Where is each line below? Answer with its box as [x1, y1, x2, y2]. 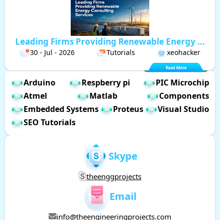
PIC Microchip [156, 77, 209, 88]
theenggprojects [86, 171, 141, 181]
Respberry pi [81, 77, 130, 88]
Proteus [113, 104, 143, 115]
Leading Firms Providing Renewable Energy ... [15, 35, 205, 47]
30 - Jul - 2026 [30, 47, 75, 57]
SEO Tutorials [24, 117, 76, 128]
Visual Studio [158, 104, 209, 115]
